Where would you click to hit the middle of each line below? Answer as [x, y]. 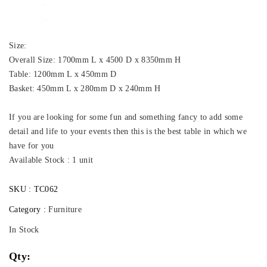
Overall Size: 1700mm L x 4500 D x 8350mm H [95, 60]
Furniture [65, 209]
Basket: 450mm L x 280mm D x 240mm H [85, 88]
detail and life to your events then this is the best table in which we [128, 131]
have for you [32, 145]
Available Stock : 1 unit [51, 160]
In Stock [24, 229]
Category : [29, 209]
